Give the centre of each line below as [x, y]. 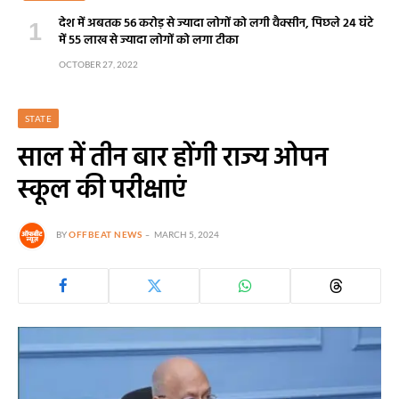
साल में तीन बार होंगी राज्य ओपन [173, 159]
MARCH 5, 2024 [187, 235]
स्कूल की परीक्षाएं [102, 191]
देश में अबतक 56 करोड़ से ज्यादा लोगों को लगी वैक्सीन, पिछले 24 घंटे [216, 23]
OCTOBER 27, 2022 [98, 64]
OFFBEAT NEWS [105, 235]
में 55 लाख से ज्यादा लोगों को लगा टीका [149, 40]
